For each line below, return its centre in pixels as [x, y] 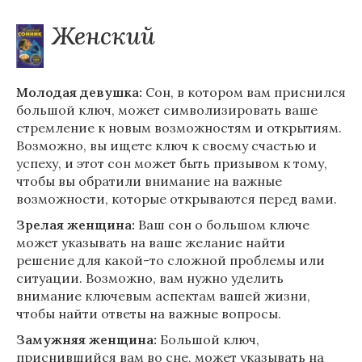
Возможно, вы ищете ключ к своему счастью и [166, 145]
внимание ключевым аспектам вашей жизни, [163, 296]
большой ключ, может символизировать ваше [167, 110]
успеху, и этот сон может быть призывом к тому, [172, 163]
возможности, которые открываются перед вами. [177, 199]
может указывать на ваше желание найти [151, 242]
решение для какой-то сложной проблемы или [170, 260]
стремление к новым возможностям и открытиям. [179, 128]
